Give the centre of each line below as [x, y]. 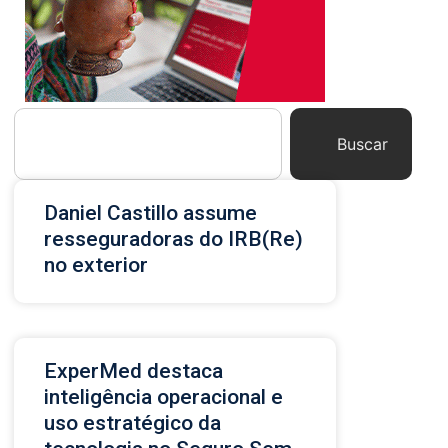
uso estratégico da [132, 422]
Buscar [362, 143]
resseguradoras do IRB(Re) [173, 238]
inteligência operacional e [163, 396]
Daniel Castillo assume [150, 212]
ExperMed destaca [133, 370]
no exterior [96, 264]
